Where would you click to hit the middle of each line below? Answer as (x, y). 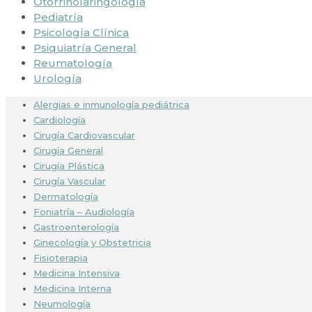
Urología (57, 78)
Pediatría (58, 17)
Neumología (62, 303)
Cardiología (60, 119)
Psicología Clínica (81, 32)
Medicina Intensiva (77, 273)
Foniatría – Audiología (84, 211)
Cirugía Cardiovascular (84, 135)
